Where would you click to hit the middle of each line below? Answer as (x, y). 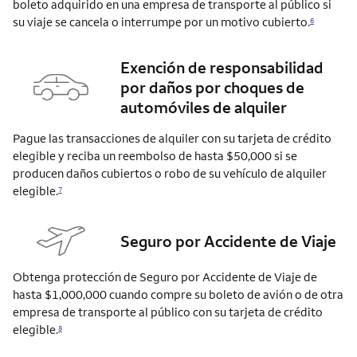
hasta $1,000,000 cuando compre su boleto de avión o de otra (178, 295)
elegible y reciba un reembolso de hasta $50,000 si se (155, 156)
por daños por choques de (212, 88)
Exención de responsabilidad (222, 68)
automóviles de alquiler (204, 108)
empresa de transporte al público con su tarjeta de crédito (168, 312)
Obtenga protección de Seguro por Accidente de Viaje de (165, 277)
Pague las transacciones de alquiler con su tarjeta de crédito (172, 139)
